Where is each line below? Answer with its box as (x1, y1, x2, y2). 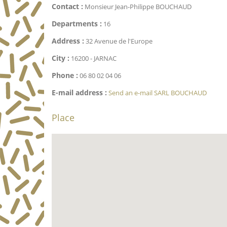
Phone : (52, 70, 78, 81)
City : (52, 53, 69, 63)
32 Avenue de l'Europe (84, 36, 153, 46)
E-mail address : (52, 88, 107, 98)
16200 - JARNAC (69, 54, 117, 63)
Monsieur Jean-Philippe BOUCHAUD (83, 2, 192, 12)
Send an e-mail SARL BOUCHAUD (108, 88, 207, 98)
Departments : (52, 19, 102, 29)
